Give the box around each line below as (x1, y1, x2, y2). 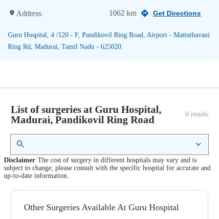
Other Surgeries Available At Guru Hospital (24, 202, 179, 213)
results (188, 110, 208, 118)
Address (16, 9, 42, 18)
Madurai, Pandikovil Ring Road (11, 113, 155, 125)
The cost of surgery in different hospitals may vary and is (37, 156, 197, 164)
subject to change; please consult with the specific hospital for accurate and (4, 164, 211, 172)
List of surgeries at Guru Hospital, (11, 103, 162, 115)
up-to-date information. (4, 172, 69, 180)
